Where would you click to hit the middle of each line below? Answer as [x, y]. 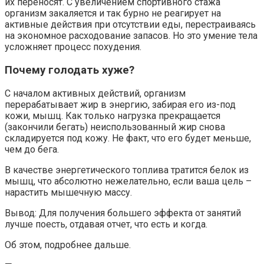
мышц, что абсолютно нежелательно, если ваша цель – [128, 181]
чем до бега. [32, 149]
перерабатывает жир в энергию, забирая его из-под [120, 104]
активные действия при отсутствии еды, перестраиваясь [130, 25]
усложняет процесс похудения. [73, 47]
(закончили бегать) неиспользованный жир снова [115, 127]
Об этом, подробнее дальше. [68, 245]
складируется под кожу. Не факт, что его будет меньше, [128, 138]
